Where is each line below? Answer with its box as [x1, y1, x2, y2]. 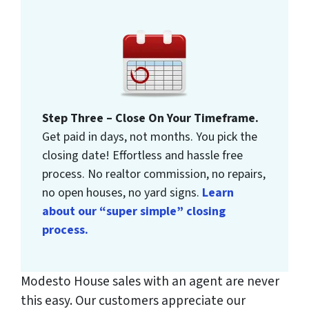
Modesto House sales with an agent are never [21, 272, 279, 292]
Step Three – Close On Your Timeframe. [42, 110, 259, 128]
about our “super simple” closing [42, 203, 226, 221]
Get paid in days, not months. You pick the [42, 128, 258, 146]
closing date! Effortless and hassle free [42, 147, 243, 165]
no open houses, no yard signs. [42, 184, 203, 202]
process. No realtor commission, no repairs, [42, 166, 266, 183]
